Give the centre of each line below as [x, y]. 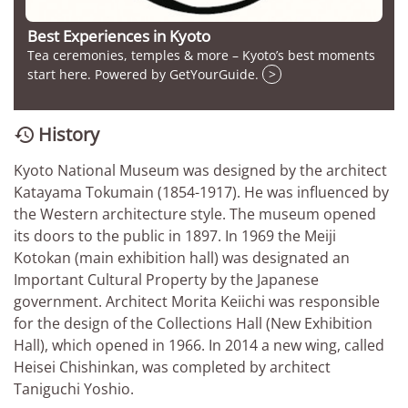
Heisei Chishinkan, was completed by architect [172, 367]
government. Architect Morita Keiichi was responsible [197, 301]
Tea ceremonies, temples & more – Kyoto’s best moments [201, 55]
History [69, 134]
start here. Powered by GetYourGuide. [145, 74]
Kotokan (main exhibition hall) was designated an [182, 257]
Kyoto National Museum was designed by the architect [200, 170]
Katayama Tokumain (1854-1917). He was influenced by [201, 192]
